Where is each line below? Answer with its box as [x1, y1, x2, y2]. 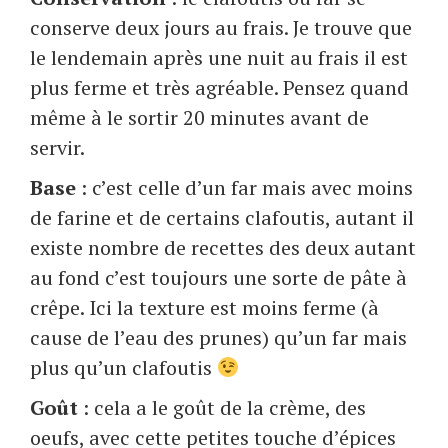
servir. [30, 134, 85, 162]
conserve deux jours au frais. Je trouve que [30, 14, 412, 42]
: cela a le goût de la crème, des [83, 394, 366, 422]
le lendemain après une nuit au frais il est [30, 44, 408, 72]
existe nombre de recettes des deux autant [30, 234, 416, 262]
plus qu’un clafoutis [30, 354, 217, 382]
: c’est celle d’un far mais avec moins [76, 174, 413, 202]
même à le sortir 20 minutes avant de [30, 104, 369, 132]
